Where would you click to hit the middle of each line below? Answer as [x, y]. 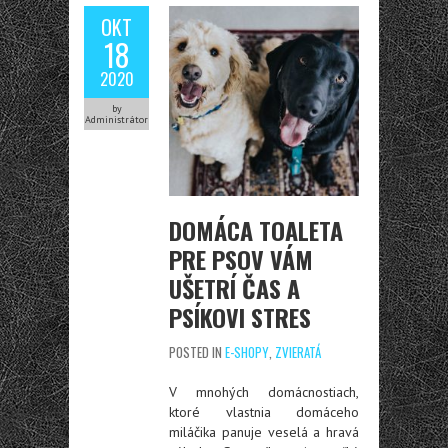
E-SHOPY [247, 352]
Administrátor [116, 119]
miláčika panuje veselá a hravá [264, 432]
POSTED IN [197, 352]
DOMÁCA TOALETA [256, 230]
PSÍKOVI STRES [240, 317]
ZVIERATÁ [298, 352]
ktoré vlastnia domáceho [264, 412]
